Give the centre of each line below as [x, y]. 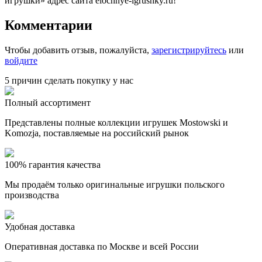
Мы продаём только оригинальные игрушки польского [115, 184]
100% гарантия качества [53, 164]
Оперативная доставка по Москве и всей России [102, 246]
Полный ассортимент [48, 102]
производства [32, 195]
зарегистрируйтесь [189, 50]
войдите [21, 60]
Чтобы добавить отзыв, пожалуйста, [78, 50]
